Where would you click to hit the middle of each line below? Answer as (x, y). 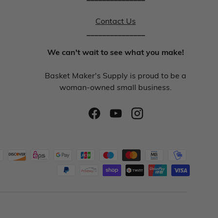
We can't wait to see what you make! (116, 52)
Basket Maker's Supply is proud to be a (116, 75)
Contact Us (116, 21)
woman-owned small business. (116, 87)
